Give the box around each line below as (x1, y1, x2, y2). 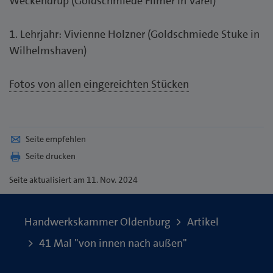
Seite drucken (26, 150, 76, 161)
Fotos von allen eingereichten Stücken (9, 76, 189, 91)
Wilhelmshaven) (9, 43, 87, 58)
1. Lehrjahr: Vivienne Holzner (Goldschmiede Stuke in (9, 26, 260, 41)
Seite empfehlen (26, 133, 86, 144)
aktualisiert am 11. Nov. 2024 (29, 174, 138, 185)
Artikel (187, 214, 219, 229)
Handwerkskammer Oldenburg (24, 214, 171, 229)
